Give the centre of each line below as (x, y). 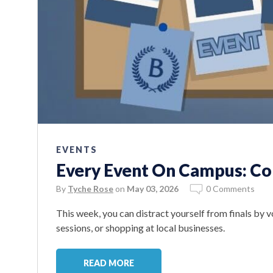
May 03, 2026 (153, 188)
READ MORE (109, 263)
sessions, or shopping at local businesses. (140, 227)
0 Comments (230, 188)
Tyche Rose (90, 188)
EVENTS (77, 149)
